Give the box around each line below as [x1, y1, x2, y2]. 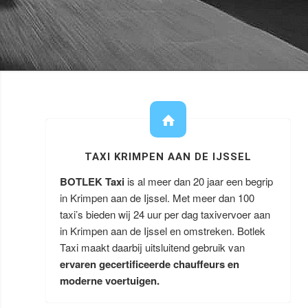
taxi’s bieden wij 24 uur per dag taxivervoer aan [60, 207, 270, 221]
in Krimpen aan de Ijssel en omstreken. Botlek [60, 223, 265, 238]
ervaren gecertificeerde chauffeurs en [60, 256, 239, 272]
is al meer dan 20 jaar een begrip [127, 174, 273, 188]
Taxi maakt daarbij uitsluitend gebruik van [60, 240, 245, 254]
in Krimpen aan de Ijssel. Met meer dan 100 [60, 190, 254, 205]
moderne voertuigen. [60, 273, 159, 288]
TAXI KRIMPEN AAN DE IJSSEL [84, 151, 252, 163]
